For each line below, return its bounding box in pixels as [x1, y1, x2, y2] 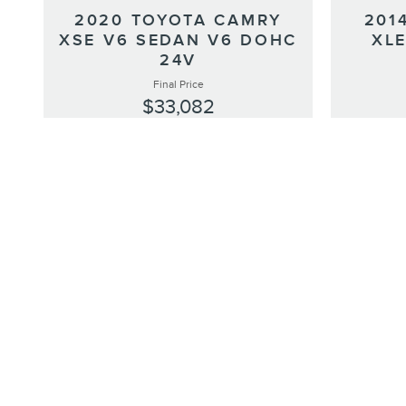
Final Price [152, 78, 204, 92]
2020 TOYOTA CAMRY [74, 11, 282, 31]
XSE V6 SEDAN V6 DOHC [59, 31, 297, 51]
